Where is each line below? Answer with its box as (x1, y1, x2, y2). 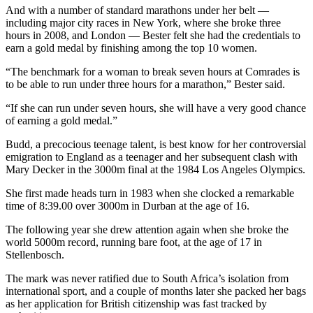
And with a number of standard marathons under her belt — (6, 4, 269, 17)
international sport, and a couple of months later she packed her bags (6, 285, 306, 298)
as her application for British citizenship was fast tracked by (6, 298, 267, 310)
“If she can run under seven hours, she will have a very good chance (6, 102, 306, 115)
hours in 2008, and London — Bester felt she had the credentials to (6, 29, 300, 42)
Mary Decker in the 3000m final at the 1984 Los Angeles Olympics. (6, 163, 305, 176)
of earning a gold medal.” (6, 115, 117, 127)
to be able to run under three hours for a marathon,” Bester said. (6, 78, 285, 91)
